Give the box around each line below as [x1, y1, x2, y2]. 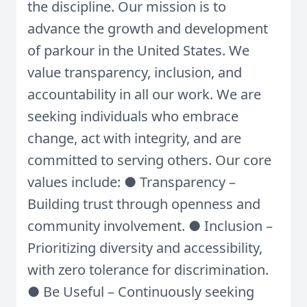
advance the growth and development [27, 19, 268, 38]
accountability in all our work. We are [27, 85, 261, 103]
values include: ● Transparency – [27, 173, 236, 191]
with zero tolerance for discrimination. [27, 260, 269, 279]
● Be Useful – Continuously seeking [27, 282, 254, 301]
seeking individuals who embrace [27, 107, 238, 125]
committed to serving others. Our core [27, 151, 271, 169]
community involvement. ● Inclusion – [27, 217, 273, 235]
